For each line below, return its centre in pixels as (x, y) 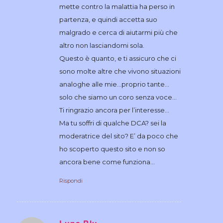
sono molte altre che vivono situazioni (120, 71)
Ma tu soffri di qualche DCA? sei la (112, 123)
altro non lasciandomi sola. (102, 45)
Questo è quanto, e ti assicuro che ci (117, 58)
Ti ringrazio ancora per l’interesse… (114, 110)
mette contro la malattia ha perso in (117, 6)
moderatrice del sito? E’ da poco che (118, 136)
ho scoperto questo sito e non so (112, 149)
